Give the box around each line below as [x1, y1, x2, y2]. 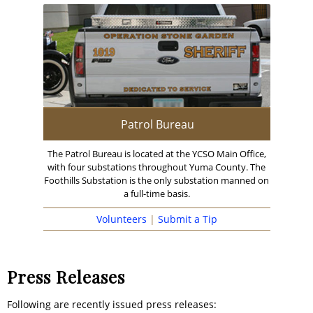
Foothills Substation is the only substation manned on [44, 173, 269, 187]
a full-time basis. [123, 187, 190, 200]
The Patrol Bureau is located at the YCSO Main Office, [47, 147, 266, 160]
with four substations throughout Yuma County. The [48, 160, 265, 173]
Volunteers [96, 212, 147, 226]
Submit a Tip [157, 212, 217, 226]
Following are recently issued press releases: [7, 297, 217, 311]
